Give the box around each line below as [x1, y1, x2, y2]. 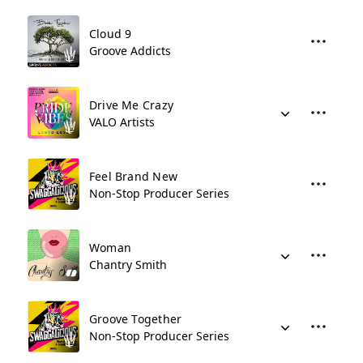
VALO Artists [89, 114, 155, 130]
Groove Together [89, 311, 182, 327]
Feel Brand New [89, 169, 177, 184]
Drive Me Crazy [89, 97, 173, 113]
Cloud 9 [89, 26, 132, 41]
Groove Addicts [89, 43, 171, 58]
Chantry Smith [89, 257, 167, 272]
